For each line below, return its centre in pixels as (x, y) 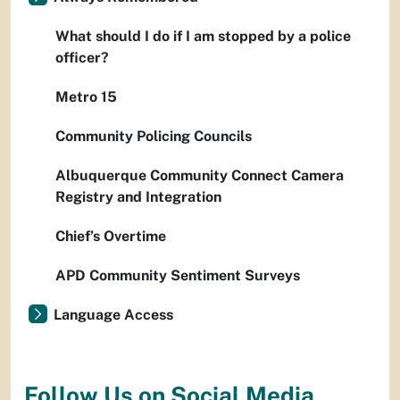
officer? (82, 58)
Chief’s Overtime (111, 236)
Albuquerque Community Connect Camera (200, 175)
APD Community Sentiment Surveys (178, 275)
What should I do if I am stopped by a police (203, 36)
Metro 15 (86, 97)
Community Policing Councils (154, 136)
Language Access (113, 315)
